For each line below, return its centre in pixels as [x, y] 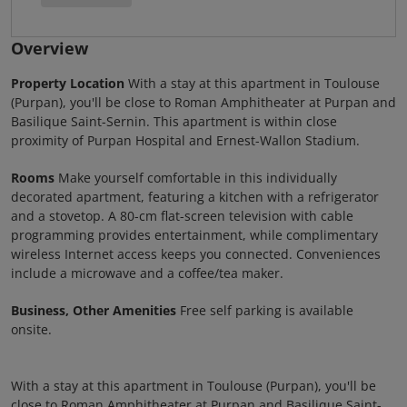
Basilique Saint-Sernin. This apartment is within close [174, 121]
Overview [50, 48]
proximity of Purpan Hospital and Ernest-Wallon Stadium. [185, 140]
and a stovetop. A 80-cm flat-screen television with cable [182, 216]
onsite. [31, 329]
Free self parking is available [265, 310]
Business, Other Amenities [94, 310]
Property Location [68, 83]
